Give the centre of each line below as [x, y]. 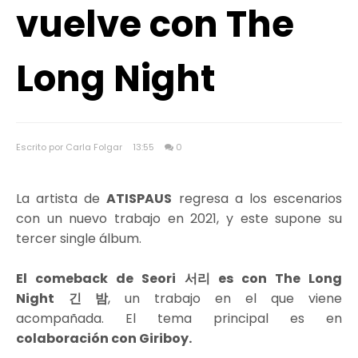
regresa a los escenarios [257, 199]
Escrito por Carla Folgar [70, 147]
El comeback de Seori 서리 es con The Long [179, 278]
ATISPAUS [139, 199]
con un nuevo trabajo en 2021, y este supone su [179, 219]
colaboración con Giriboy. [105, 338]
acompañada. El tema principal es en [179, 318]
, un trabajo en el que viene [225, 298]
